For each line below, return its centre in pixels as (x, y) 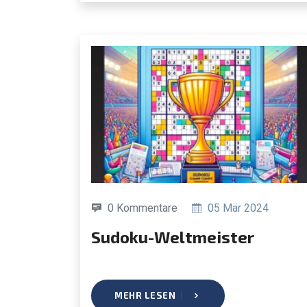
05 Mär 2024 (237, 208)
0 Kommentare (143, 208)
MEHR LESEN (145, 295)
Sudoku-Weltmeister (177, 236)
